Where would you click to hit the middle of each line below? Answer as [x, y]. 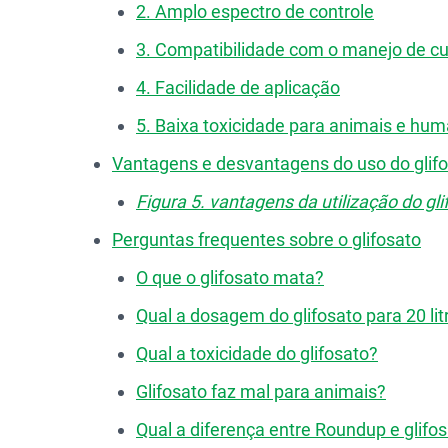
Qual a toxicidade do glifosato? [257, 353]
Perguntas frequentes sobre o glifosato [266, 239]
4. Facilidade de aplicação [238, 87]
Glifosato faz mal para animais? [261, 391]
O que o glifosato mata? [230, 277]
